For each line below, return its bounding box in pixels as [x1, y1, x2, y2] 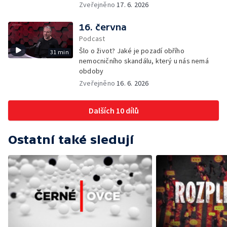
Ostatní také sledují [8, 133, 134, 146]
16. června [79, 22, 127, 32]
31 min [50, 48, 69, 56]
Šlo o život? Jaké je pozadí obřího [79, 46, 184, 55]
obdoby [79, 66, 104, 75]
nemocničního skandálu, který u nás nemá [79, 56, 209, 65]
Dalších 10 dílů [88, 105, 139, 116]
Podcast [79, 34, 105, 43]
